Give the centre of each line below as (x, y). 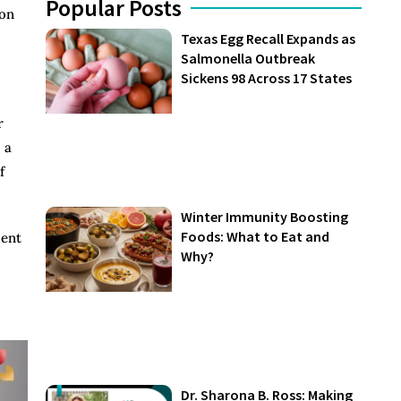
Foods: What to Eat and (256, 237)
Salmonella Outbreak (248, 59)
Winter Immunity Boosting (265, 217)
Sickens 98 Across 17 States (267, 78)
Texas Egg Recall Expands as (269, 39)
